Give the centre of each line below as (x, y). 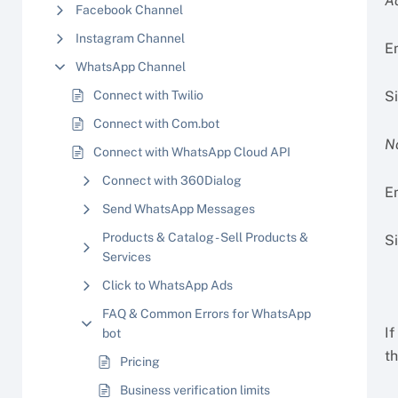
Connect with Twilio (148, 95)
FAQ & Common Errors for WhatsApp (207, 314)
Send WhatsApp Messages (179, 209)
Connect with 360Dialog (172, 180)
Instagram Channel (130, 38)
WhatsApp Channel (131, 67)
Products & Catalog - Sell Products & (205, 237)
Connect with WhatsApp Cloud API (192, 152)
